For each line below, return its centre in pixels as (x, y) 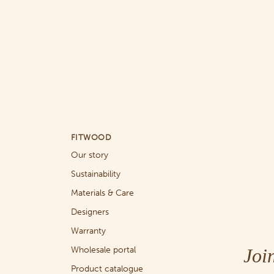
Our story (89, 155)
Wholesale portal (103, 250)
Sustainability (95, 174)
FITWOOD (91, 137)
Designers (90, 212)
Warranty (88, 231)
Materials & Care (102, 193)
